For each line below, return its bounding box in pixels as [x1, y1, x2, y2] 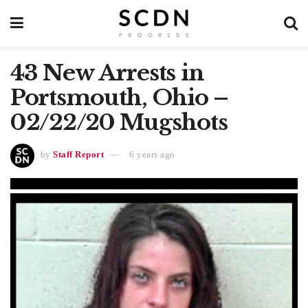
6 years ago [129, 149, 175, 160]
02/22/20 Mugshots [10, 109, 228, 136]
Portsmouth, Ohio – [10, 84, 228, 111]
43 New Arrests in [10, 59, 204, 87]
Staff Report [53, 149, 104, 160]
